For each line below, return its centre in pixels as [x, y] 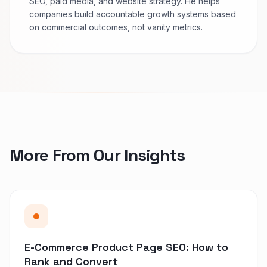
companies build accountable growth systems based [133, 14]
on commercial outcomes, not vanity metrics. [116, 27]
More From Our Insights [97, 155]
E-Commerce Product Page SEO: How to [126, 247]
